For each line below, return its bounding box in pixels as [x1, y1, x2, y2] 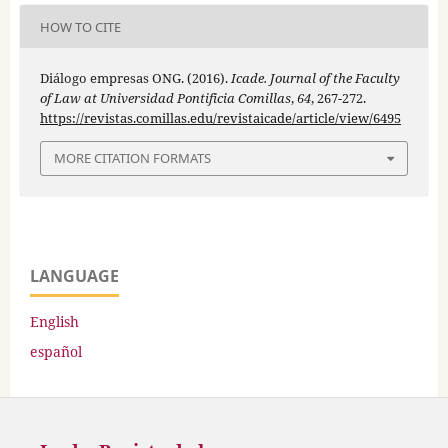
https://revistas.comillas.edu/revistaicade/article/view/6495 [39, 109, 401, 128]
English [30, 311, 79, 331]
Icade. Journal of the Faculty [230, 69, 400, 88]
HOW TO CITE [39, 17, 121, 36]
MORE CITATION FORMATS [54, 149, 211, 168]
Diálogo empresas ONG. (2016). [39, 69, 231, 88]
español [30, 341, 82, 361]
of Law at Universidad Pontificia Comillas [39, 89, 291, 108]
